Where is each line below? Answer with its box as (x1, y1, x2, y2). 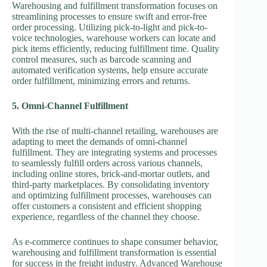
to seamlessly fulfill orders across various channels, (12, 158, 203, 169)
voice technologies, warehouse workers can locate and (12, 33, 216, 44)
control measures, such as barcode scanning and (12, 54, 191, 65)
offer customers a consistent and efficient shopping (12, 201, 201, 212)
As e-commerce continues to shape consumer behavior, (12, 237, 218, 247)
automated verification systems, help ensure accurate (12, 65, 208, 76)
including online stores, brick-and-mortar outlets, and (12, 169, 210, 179)
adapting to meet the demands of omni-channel (12, 136, 187, 147)
